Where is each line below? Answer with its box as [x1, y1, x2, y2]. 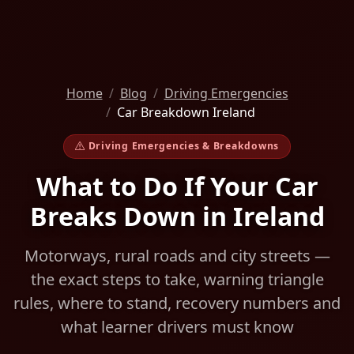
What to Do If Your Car [36, 168, 318, 203]
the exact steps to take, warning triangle [30, 268, 324, 290]
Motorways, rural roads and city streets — [24, 244, 330, 266]
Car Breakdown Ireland [116, 103, 255, 121]
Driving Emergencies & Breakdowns [88, 139, 280, 153]
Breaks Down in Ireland [29, 198, 325, 233]
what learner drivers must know [60, 315, 294, 337]
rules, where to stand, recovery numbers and [13, 292, 341, 314]
